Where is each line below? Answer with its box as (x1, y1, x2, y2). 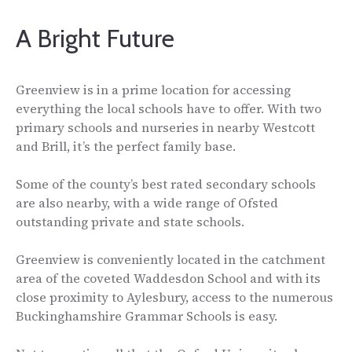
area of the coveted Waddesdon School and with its (16, 269, 321, 287)
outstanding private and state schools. (16, 212, 244, 230)
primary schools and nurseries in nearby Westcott (16, 118, 315, 136)
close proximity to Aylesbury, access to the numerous (16, 288, 333, 306)
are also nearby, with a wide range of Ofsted (16, 193, 278, 211)
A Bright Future (16, 22, 174, 53)
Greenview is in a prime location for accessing (16, 80, 291, 98)
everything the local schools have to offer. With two (16, 99, 321, 117)
